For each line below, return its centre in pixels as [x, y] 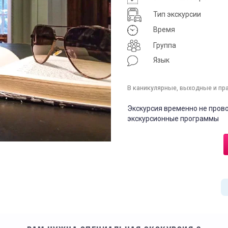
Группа [165, 45]
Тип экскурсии [177, 14]
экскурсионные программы [173, 119]
